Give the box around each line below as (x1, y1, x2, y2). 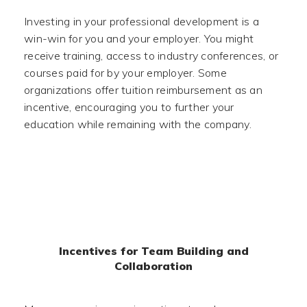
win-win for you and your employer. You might (24, 32, 254, 45)
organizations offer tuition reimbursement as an (24, 83, 262, 97)
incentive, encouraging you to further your (24, 100, 234, 114)
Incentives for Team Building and (58, 244, 249, 258)
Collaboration (114, 259, 193, 273)
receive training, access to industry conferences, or (24, 49, 278, 62)
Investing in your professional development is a (24, 14, 259, 28)
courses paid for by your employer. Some (24, 66, 227, 79)
